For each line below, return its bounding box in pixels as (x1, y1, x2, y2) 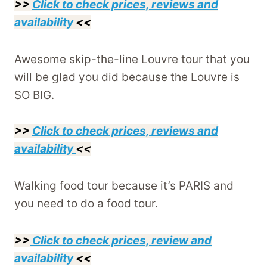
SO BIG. (14, 88, 54, 103)
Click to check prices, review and (30, 234, 212, 248)
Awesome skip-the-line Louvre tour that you (14, 52, 250, 67)
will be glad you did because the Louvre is (14, 70, 240, 85)
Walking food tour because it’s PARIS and (14, 179, 234, 193)
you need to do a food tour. (14, 197, 158, 211)
